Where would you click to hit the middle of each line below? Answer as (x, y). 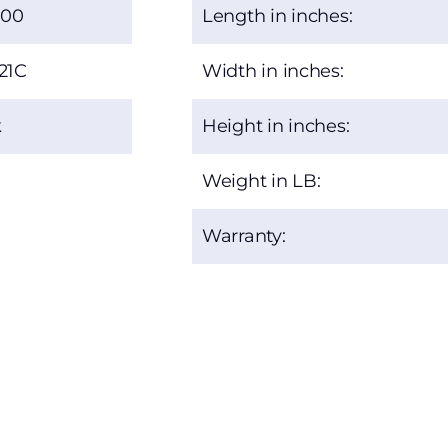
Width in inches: (273, 71)
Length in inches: (277, 16)
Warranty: (244, 236)
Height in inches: (276, 126)
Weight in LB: (261, 181)
